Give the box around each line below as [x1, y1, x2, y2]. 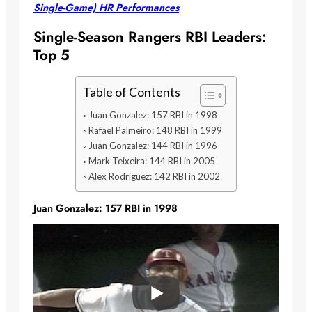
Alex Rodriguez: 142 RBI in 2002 [88, 171, 220, 182]
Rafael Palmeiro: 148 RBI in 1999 [88, 125, 222, 136]
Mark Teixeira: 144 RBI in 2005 [88, 155, 215, 167]
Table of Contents [83, 85, 180, 100]
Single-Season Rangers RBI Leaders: [33, 26, 266, 48]
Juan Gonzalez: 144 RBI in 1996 [88, 140, 217, 152]
